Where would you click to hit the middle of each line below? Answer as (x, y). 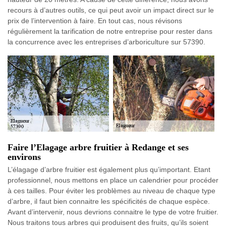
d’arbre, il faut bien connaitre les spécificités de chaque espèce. (109, 201)
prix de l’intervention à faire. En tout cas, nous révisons (95, 21)
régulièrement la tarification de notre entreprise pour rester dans (110, 32)
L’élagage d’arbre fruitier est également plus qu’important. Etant (109, 169)
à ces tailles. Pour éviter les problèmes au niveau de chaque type (111, 190)
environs (24, 157)
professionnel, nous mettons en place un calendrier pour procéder (113, 180)
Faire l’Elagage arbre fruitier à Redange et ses (98, 147)
